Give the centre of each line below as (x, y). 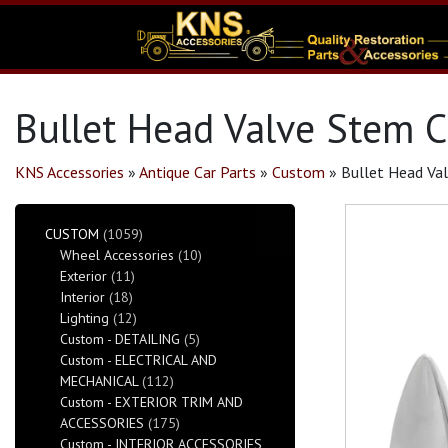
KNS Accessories (69, 172)
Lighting (84, 318)
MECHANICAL (99, 381)
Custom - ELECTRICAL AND (138, 360)
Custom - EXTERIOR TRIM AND (151, 402)
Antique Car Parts (197, 172)
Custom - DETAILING (120, 339)
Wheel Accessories (117, 255)
